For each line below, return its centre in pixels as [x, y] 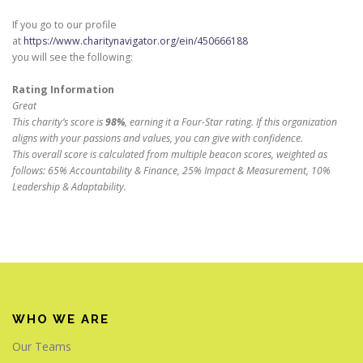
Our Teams [42, 347]
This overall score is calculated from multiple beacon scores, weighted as [170, 154]
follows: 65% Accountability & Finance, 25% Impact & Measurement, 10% [171, 171]
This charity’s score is [59, 122]
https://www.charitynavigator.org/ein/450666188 [136, 41]
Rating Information [63, 90]
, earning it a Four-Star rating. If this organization [231, 122]
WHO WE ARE [61, 320]
